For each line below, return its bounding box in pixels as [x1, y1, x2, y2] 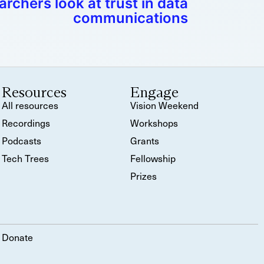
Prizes [130, 169, 157, 183]
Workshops [130, 115, 178, 130]
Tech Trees [2, 151, 49, 165]
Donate [2, 230, 34, 244]
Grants [130, 133, 159, 147]
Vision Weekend [130, 98, 199, 112]
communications [73, 9, 188, 27]
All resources [2, 98, 59, 112]
